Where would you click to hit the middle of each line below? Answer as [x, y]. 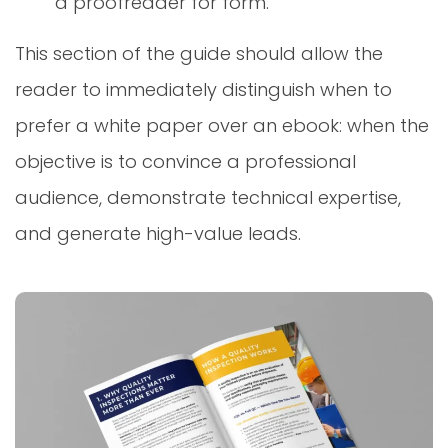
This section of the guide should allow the [199, 53]
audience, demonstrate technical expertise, [208, 197]
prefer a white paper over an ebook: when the [222, 125]
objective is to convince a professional [185, 161]
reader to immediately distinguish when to [203, 89]
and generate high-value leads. [158, 233]
